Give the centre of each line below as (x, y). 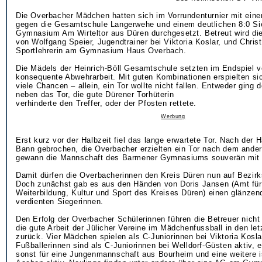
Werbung (173, 116)
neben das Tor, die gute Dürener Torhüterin (95, 94)
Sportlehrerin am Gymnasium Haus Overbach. (101, 51)
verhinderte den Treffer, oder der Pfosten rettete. (106, 103)
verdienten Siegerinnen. (60, 201)
